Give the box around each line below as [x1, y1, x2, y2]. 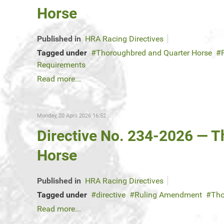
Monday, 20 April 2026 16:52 [37, 112, 106, 119]
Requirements [37, 60, 85, 70]
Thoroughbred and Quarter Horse [96, 48, 212, 58]
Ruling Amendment [134, 190, 202, 200]
